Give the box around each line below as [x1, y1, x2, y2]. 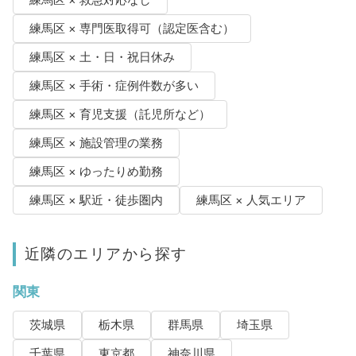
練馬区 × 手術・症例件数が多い [29, 78, 199, 93]
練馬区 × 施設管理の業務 [29, 135, 163, 150]
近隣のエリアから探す [24, 243, 188, 263]
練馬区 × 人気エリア [195, 192, 306, 207]
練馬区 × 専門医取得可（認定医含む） [29, 21, 234, 36]
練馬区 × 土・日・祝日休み [29, 49, 175, 64]
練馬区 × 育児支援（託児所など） [29, 106, 211, 122]
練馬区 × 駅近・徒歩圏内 [29, 192, 163, 207]
